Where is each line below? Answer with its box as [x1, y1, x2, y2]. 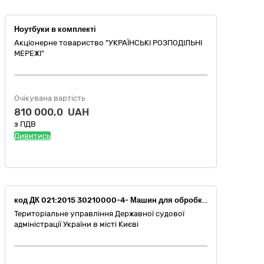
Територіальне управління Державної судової [14, 209, 184, 219]
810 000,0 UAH [14, 106, 89, 118]
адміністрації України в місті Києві [14, 220, 138, 229]
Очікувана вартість [14, 94, 85, 103]
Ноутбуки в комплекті [14, 25, 96, 34]
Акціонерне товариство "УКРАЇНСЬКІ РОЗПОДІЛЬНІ [14, 38, 202, 48]
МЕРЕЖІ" [14, 49, 44, 58]
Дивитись [14, 131, 51, 141]
